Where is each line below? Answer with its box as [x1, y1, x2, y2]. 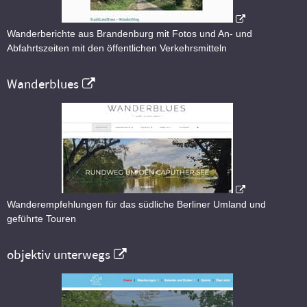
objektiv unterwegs [7, 247, 110, 264]
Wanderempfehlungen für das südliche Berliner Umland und [7, 199, 266, 210]
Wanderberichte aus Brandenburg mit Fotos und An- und [7, 28, 252, 40]
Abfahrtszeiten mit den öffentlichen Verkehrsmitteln [7, 42, 227, 54]
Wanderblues [7, 76, 79, 93]
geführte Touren [7, 213, 76, 225]
